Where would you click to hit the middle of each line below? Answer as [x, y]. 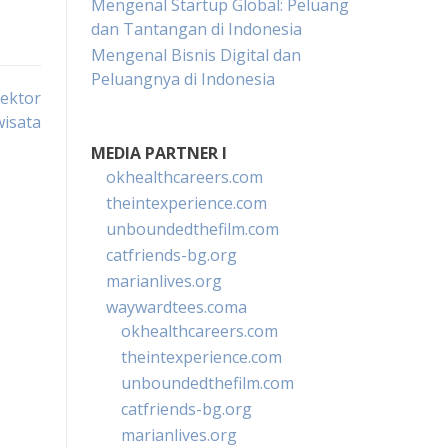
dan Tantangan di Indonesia [196, 29]
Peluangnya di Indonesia [183, 79]
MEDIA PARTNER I [159, 153]
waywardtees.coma [176, 307]
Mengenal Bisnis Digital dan [196, 55]
